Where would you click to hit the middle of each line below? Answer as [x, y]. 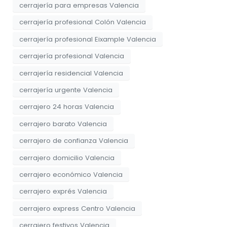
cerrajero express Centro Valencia [77, 208]
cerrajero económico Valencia [71, 174]
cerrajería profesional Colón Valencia [83, 22]
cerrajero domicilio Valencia [67, 158]
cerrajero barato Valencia [63, 124]
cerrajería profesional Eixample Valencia [88, 39]
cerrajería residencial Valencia [71, 73]
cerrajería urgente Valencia [66, 90]
